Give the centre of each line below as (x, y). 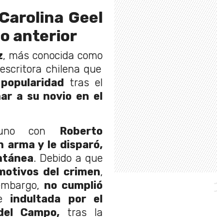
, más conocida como (53, 56)
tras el (83, 83)
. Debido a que (68, 158)
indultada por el (57, 199)
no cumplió (73, 186)
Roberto (81, 131)
